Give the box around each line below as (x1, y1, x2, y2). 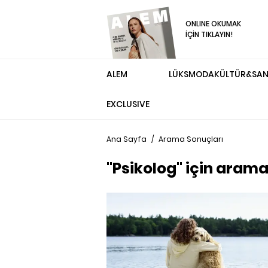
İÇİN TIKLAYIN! (185, 29, 233, 39)
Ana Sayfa (106, 134, 147, 144)
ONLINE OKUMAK (185, 19, 242, 29)
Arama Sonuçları (159, 134, 223, 144)
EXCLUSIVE (106, 98, 150, 110)
